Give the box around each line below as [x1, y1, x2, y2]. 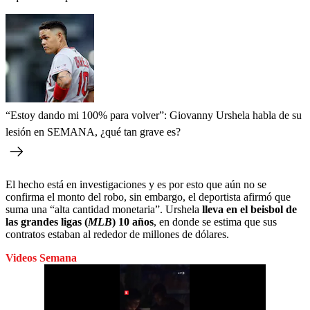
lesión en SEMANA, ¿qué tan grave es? [6, 126, 181, 138]
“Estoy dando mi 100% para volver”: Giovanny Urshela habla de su [6, 109, 302, 122]
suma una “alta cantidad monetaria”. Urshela [6, 203, 202, 216]
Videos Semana [6, 252, 77, 264]
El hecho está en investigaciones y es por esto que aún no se [6, 179, 266, 191]
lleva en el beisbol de [202, 203, 297, 216]
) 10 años [112, 216, 154, 228]
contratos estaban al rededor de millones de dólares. [6, 228, 229, 241]
